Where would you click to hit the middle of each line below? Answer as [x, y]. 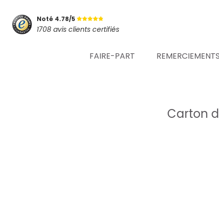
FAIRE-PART [112, 56]
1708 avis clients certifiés [78, 29]
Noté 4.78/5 [57, 19]
